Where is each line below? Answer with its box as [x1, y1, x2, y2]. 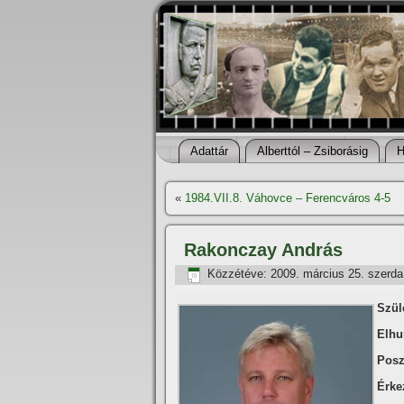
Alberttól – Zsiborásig [257, 144, 368, 158]
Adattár [190, 144, 228, 158]
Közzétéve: [207, 267, 267, 281]
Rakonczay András [184, 240, 343, 260]
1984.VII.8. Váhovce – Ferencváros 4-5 [185, 191, 390, 205]
